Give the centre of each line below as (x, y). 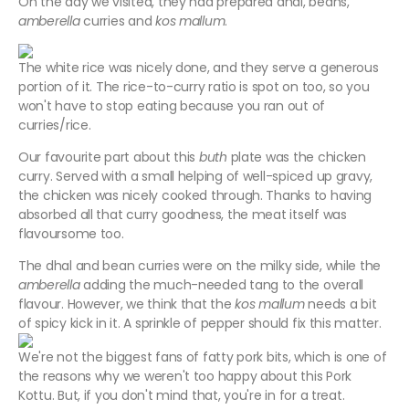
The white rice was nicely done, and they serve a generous (199, 68)
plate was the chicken (296, 157)
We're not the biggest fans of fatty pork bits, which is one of (203, 357)
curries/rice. (57, 126)
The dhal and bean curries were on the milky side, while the (200, 266)
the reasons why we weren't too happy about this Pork (185, 377)
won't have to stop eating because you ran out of (172, 106)
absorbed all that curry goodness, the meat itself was (183, 215)
